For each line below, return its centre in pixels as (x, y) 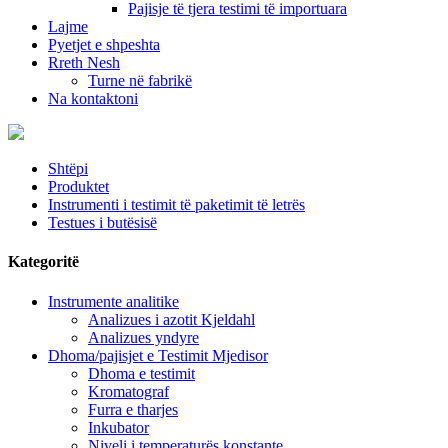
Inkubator (118, 427)
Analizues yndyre (143, 337)
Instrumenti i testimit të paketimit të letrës (176, 204)
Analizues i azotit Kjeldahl (171, 319)
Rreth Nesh (84, 62)
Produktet (78, 186)
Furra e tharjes (133, 409)
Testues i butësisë (102, 222)
